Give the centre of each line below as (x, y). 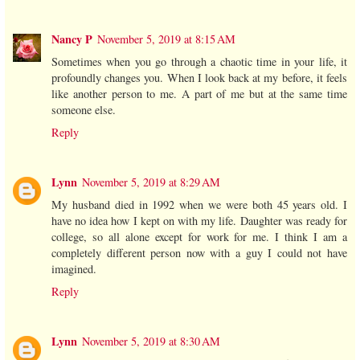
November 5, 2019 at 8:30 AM (151, 341)
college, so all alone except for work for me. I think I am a (199, 236)
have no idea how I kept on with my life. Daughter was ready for (199, 220)
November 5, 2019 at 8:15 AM (166, 39)
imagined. (74, 268)
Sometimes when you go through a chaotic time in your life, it (199, 61)
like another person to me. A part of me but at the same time (199, 93)
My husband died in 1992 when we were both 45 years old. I (199, 204)
